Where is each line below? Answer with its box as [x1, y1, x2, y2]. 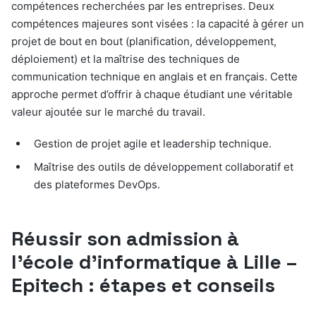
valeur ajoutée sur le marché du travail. [11, 105, 205, 119]
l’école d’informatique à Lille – [11, 249, 297, 275]
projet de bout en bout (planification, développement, [11, 35, 276, 49]
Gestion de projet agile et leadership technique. [34, 137, 272, 151]
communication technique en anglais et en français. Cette [11, 70, 298, 84]
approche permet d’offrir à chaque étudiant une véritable [11, 87, 293, 102]
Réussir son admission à [11, 226, 239, 252]
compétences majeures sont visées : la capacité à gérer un [11, 17, 304, 31]
